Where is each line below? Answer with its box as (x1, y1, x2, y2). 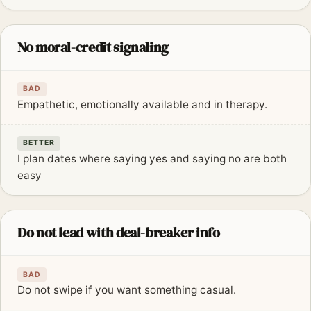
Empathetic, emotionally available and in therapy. (17, 97, 267, 111)
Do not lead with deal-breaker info (17, 222, 220, 242)
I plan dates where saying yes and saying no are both (17, 151, 287, 165)
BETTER (23, 138, 56, 148)
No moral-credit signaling (17, 37, 169, 57)
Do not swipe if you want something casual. (17, 283, 236, 297)
